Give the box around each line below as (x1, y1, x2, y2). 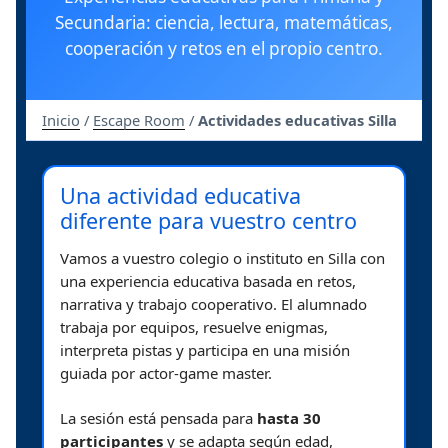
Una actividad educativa (60, 180, 301, 210)
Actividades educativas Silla (198, 109, 397, 130)
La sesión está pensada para (60, 408, 257, 429)
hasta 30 (257, 408, 321, 429)
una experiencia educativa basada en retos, (60, 270, 356, 291)
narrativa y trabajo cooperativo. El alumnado (60, 293, 367, 314)
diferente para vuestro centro (60, 205, 357, 235)
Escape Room (93, 109, 185, 130)
